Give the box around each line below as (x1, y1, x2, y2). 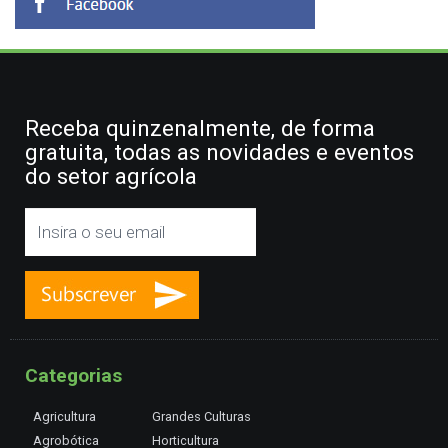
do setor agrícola (25, 162, 197, 189)
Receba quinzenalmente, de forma (25, 114, 375, 141)
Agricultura (33, 408, 96, 424)
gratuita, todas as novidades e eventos (25, 138, 414, 165)
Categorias (25, 363, 122, 387)
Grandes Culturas (152, 408, 251, 424)
